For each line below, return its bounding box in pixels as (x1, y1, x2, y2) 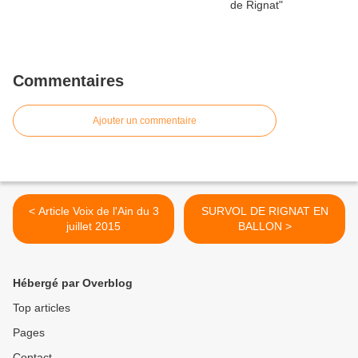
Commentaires (13, 72, 124, 90)
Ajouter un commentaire (93, 115, 197, 127)
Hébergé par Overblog (13, 276, 133, 290)
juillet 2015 (66, 220, 121, 233)
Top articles (13, 301, 70, 315)
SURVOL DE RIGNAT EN (201, 205, 328, 218)
